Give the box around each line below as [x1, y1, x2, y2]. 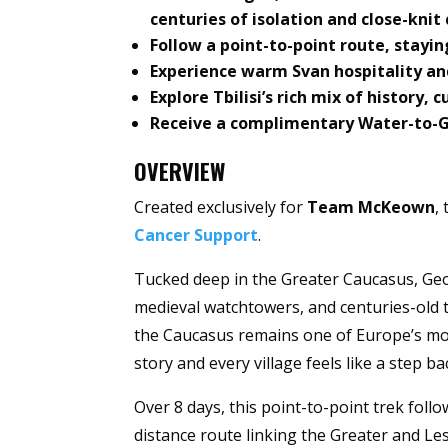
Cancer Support [134, 224, 259, 247]
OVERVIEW [134, 155, 226, 188]
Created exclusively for [134, 196, 308, 219]
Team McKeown [307, 196, 436, 219]
